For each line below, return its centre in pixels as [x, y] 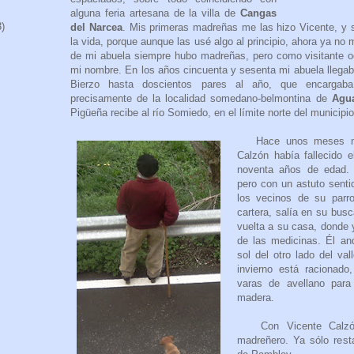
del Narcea [96, 28]
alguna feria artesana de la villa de [155, 13]
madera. [256, 298]
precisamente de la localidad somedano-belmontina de [201, 99]
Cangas [258, 13]
